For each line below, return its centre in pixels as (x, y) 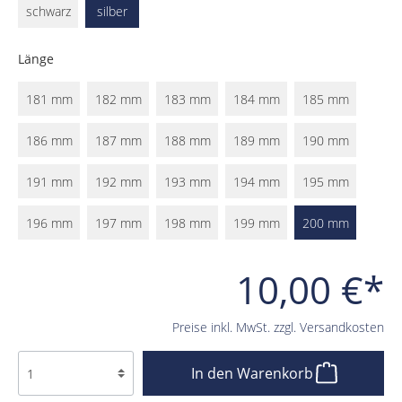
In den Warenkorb (253, 374)
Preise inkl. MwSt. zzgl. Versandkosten (278, 328)
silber (112, 11)
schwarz (48, 11)
